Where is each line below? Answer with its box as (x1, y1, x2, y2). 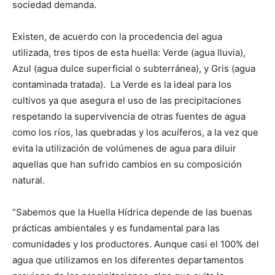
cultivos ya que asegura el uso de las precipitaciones (12, 95, 241, 107)
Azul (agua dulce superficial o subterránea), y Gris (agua (12, 63, 255, 75)
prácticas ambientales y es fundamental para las (12, 222, 220, 234)
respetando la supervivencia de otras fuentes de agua (12, 110, 246, 123)
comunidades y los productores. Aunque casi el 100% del (12, 238, 259, 250)
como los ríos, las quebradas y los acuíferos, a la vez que (12, 126, 258, 139)
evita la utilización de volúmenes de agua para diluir (12, 142, 236, 155)
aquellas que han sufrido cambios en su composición (12, 158, 242, 171)
